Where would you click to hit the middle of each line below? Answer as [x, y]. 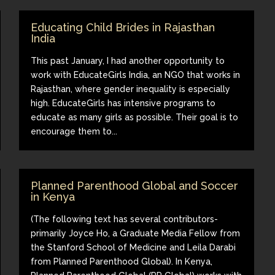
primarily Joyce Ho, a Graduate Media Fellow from [136, 233]
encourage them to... [74, 131]
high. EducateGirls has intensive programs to [123, 103]
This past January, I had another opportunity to [128, 60]
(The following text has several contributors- [125, 219]
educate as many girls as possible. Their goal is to [135, 117]
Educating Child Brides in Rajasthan [123, 27]
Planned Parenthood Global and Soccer [135, 185]
